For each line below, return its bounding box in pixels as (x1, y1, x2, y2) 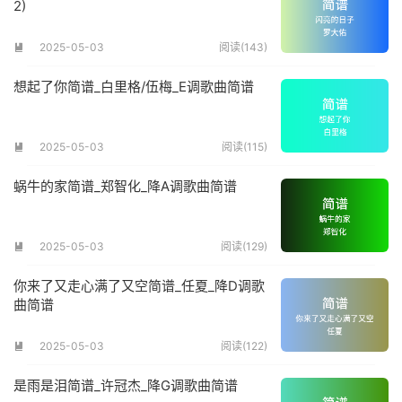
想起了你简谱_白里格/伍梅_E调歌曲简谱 (13, 78, 254, 96)
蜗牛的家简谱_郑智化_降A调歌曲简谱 (13, 178, 237, 196)
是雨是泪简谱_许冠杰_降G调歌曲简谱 (13, 377, 238, 395)
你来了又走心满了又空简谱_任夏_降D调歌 (13, 277, 265, 295)
